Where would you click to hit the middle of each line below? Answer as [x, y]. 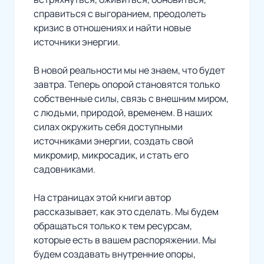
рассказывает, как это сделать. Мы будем [126, 212]
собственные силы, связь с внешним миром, [131, 99]
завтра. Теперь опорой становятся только [127, 85]
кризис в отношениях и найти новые [112, 28]
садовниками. [65, 169]
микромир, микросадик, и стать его [111, 155]
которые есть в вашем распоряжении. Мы [125, 240]
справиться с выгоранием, [93, 14]
